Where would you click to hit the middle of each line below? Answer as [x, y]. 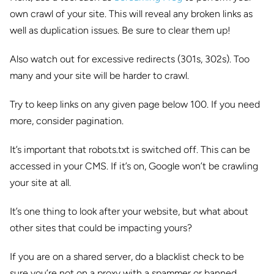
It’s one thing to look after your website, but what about [129, 211]
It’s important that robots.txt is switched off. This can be [130, 149]
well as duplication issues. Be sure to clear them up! [120, 30]
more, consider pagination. [67, 120]
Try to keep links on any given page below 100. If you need [135, 104]
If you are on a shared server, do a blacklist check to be [127, 256]
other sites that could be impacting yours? [101, 228]
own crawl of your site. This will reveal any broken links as [131, 13]
